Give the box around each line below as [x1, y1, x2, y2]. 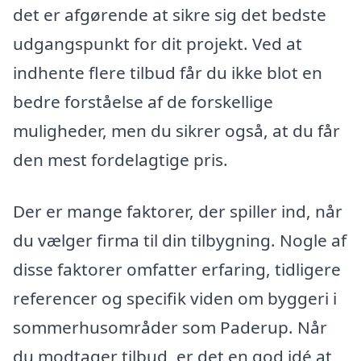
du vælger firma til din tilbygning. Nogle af [13, 228, 346, 251]
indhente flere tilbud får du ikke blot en [13, 60, 322, 84]
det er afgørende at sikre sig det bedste [13, 2, 326, 26]
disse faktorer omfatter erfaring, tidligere [13, 257, 341, 280]
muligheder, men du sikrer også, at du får [13, 118, 340, 142]
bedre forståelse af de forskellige [13, 89, 273, 113]
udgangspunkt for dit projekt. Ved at [13, 31, 302, 55]
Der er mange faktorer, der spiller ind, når [13, 199, 342, 222]
